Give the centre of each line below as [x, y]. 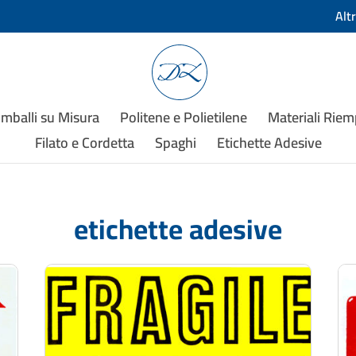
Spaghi [175, 143]
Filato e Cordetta [84, 143]
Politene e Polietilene [184, 117]
